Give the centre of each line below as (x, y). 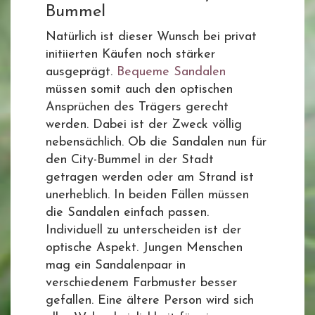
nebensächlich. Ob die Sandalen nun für (156, 142)
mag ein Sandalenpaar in (116, 265)
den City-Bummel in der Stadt (130, 160)
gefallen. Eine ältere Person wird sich (150, 301)
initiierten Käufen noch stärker (130, 54)
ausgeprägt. (81, 72)
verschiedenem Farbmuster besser (141, 283)
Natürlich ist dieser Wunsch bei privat (151, 37)
